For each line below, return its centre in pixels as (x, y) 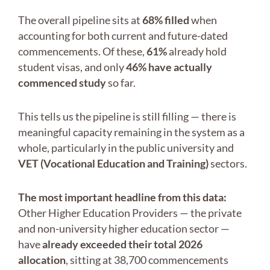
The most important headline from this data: (122, 197)
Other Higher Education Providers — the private (130, 213)
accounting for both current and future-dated (123, 36)
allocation (42, 260)
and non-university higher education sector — (124, 229)
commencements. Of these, (82, 52)
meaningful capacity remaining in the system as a (131, 132)
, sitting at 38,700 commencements (147, 260)
